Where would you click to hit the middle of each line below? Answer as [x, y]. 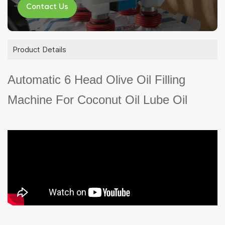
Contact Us [47, 7]
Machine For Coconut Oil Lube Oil [97, 99]
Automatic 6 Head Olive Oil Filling [96, 79]
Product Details [39, 49]
